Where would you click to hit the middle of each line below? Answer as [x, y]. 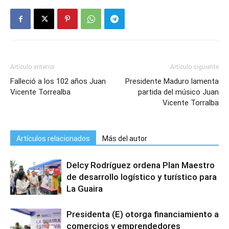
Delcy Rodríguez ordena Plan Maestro [141, 165]
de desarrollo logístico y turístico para [142, 177]
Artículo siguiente [194, 67]
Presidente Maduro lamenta [172, 81]
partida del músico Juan [178, 92]
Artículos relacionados [53, 139]
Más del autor [125, 139]
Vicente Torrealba [40, 92]
